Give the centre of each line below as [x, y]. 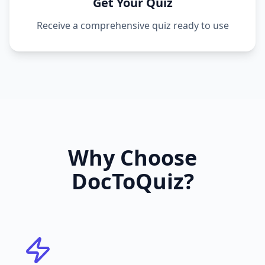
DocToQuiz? [132, 181]
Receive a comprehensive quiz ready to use [132, 25]
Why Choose [132, 158]
